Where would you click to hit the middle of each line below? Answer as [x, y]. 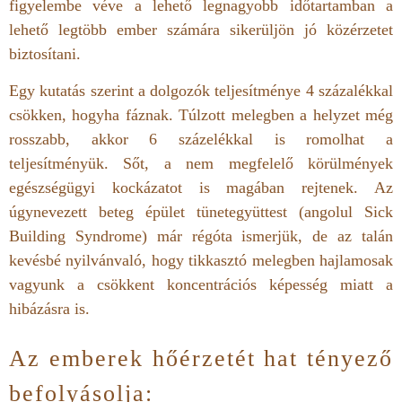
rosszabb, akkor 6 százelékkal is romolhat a [201, 140]
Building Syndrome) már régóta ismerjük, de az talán [201, 236]
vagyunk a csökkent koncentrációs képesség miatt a [201, 285]
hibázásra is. [54, 309]
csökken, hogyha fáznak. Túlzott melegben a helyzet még [201, 115]
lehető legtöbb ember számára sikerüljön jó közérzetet [201, 29]
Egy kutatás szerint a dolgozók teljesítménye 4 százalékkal [201, 91]
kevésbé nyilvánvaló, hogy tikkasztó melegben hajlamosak [201, 261]
